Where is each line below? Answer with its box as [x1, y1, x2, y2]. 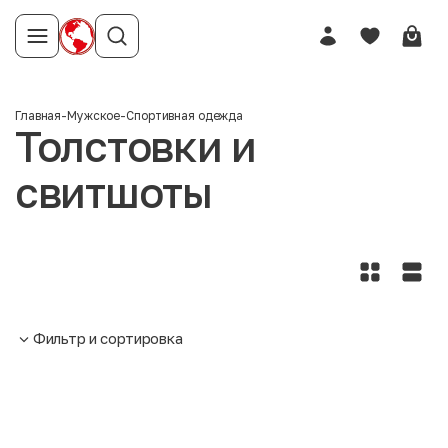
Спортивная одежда [126, 108, 244, 123]
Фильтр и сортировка [33, 329, 183, 347]
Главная [15, 108, 62, 123]
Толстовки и [15, 121, 257, 171]
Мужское [67, 108, 121, 123]
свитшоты [15, 167, 212, 217]
